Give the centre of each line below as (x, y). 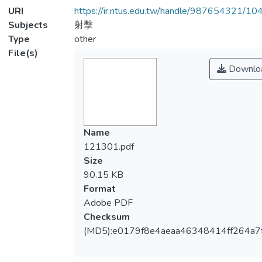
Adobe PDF (108, 203)
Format (99, 189)
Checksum (106, 217)
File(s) (23, 53)
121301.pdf (108, 147)
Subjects (28, 25)
